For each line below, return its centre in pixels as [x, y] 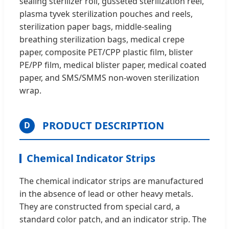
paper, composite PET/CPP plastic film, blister [106, 52]
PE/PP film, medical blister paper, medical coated [113, 65]
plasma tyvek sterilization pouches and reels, [106, 14]
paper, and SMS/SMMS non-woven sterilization [109, 77]
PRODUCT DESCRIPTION [103, 125]
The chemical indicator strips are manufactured [111, 181]
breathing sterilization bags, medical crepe [102, 39]
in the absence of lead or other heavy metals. [106, 193]
